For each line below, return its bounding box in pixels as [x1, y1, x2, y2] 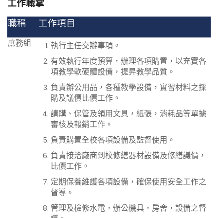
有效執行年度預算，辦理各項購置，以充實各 [51, 55, 206, 67]
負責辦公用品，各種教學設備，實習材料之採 [51, 82, 206, 93]
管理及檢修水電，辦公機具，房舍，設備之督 [51, 202, 206, 214]
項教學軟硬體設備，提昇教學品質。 [51, 66, 175, 77]
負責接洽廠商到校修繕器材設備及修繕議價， [51, 150, 206, 161]
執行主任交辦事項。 [51, 40, 121, 51]
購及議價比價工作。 [51, 92, 121, 104]
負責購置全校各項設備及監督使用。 [51, 134, 175, 145]
